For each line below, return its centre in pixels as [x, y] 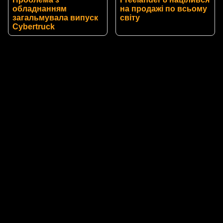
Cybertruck [34, 26]
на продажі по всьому [164, 8]
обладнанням [40, 8]
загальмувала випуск [55, 17]
